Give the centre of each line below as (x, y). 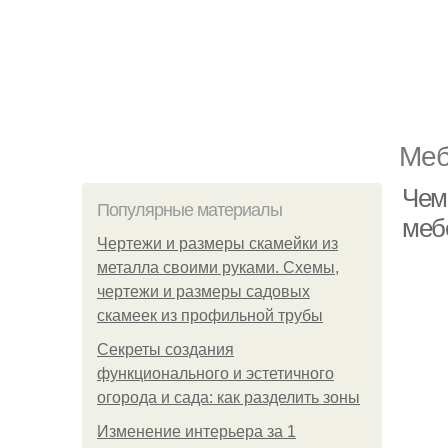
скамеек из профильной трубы (210, 315)
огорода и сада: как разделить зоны (228, 397)
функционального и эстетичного (215, 373)
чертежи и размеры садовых (203, 291)
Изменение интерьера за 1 (196, 431)
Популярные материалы (189, 210)
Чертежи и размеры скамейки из (217, 243)
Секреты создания (165, 349)
